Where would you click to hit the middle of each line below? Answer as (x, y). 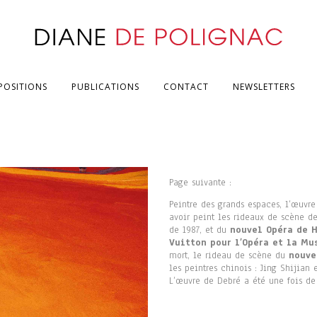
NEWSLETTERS (264, 87)
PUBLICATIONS (105, 87)
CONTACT (186, 87)
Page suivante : (200, 183)
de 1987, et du (200, 230)
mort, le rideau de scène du (229, 255)
